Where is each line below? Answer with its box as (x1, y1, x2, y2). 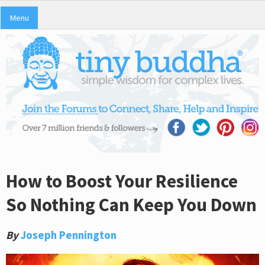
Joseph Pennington (21, 228, 117, 242)
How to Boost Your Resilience (6, 169, 238, 193)
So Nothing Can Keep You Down (6, 192, 257, 216)
